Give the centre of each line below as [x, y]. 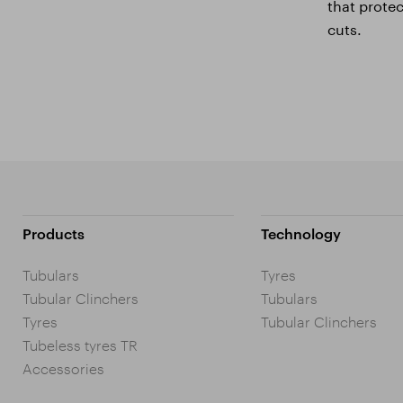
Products [54, 234]
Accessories [63, 369]
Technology [300, 234]
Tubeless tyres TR [80, 345]
